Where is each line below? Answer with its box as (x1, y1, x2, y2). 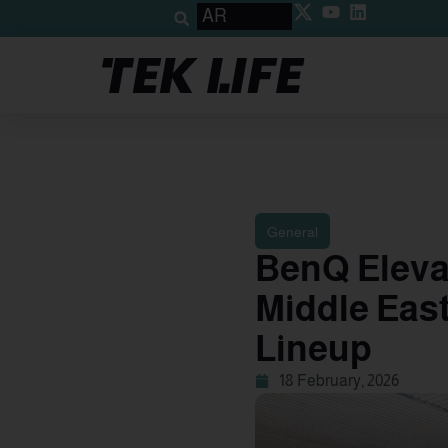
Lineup (254, 328, 372, 369)
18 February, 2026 (278, 372, 399, 389)
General (266, 224, 318, 240)
